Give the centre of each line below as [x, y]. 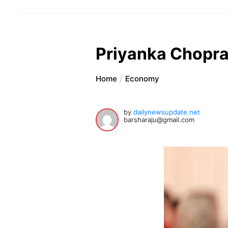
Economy [142, 79]
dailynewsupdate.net [167, 112]
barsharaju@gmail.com [159, 120]
